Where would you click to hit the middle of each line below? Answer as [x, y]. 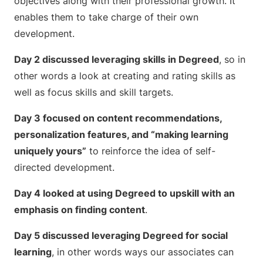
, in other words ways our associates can [143, 252]
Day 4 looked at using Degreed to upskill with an [124, 193]
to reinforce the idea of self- [151, 151]
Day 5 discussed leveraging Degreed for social [121, 235]
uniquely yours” [50, 151]
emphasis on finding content [80, 210]
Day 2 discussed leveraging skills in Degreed [117, 59]
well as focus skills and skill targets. [94, 92]
